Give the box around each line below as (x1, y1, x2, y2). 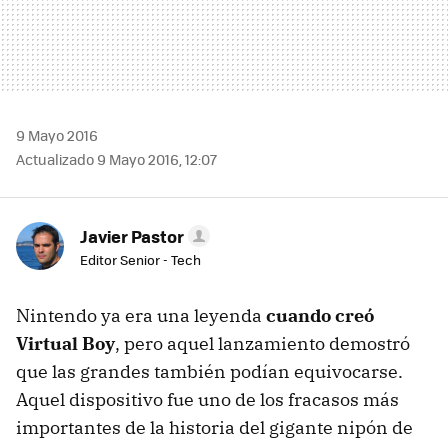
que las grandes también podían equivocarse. (16, 359, 403, 383)
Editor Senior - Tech (80, 249, 201, 269)
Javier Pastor (80, 223, 184, 248)
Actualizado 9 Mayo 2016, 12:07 (16, 148, 217, 169)
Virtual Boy (16, 331, 115, 355)
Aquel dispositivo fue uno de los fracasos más (16, 387, 399, 411)
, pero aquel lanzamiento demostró (115, 331, 410, 355)
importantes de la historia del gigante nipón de (16, 415, 413, 439)
